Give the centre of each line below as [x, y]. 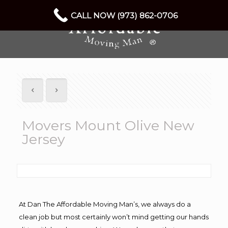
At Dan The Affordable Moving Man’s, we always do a [105, 204]
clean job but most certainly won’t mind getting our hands [113, 217]
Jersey [44, 139]
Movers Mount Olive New [108, 125]
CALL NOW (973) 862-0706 [124, 15]
